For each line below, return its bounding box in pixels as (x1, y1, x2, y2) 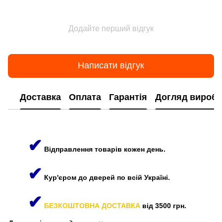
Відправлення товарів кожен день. (44, 145, 166, 153)
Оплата (69, 92, 101, 103)
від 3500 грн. (142, 201, 186, 210)
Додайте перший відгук (68, 24, 154, 33)
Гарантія (109, 92, 147, 103)
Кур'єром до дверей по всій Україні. (44, 173, 170, 181)
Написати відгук (78, 60, 144, 71)
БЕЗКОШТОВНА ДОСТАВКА (44, 201, 140, 210)
